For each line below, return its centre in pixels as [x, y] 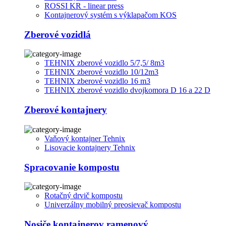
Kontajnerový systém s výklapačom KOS [110, 15]
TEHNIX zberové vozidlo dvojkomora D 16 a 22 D [127, 90]
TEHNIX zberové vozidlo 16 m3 [97, 81]
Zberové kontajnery [66, 110]
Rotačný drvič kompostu [83, 196]
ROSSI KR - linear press [84, 6]
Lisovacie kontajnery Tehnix [90, 147]
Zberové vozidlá [58, 34]
